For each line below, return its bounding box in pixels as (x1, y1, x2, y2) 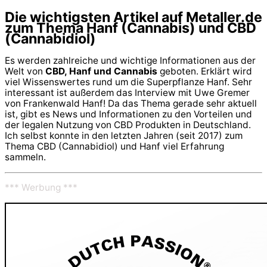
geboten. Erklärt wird (157, 66, 252, 77)
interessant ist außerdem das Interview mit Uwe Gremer (5, 87, 250, 99)
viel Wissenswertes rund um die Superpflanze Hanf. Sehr (5, 76, 252, 88)
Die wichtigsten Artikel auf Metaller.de (5, 8, 262, 26)
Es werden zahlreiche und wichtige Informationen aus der (5, 55, 256, 67)
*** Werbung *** (5, 182, 77, 194)
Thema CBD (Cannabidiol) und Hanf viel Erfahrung (5, 141, 224, 153)
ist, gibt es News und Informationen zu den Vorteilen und (5, 108, 252, 120)
